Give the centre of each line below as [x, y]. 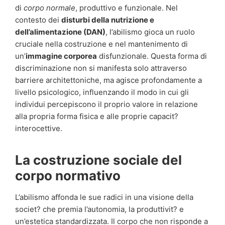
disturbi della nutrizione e [108, 20]
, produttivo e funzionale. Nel [127, 8]
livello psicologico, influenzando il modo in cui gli [102, 92]
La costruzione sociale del [98, 160]
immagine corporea [61, 56]
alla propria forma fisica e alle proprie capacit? [97, 116]
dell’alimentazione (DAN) [60, 32]
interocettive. [39, 128]
